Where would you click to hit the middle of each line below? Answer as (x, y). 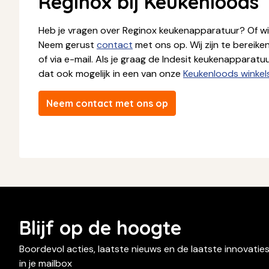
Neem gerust (68, 45)
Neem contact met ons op (107, 104)
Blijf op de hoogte (100, 228)
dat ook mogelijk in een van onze (111, 74)
